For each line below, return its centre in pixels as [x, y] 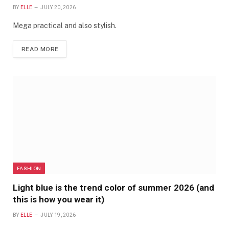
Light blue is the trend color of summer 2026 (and [113, 187]
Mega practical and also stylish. [65, 26]
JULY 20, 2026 [58, 8]
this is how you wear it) [59, 199]
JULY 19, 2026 [58, 215]
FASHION [29, 168]
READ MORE [40, 49]
